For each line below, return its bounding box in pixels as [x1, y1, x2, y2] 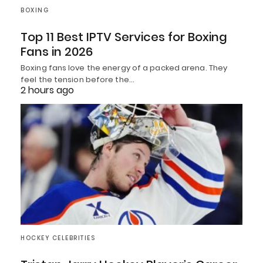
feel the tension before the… [21, 74, 134, 86]
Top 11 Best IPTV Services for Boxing [21, 29, 227, 46]
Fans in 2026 [21, 43, 93, 60]
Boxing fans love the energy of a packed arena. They [21, 62, 228, 74]
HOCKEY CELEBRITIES [21, 233, 95, 242]
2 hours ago [21, 83, 74, 97]
